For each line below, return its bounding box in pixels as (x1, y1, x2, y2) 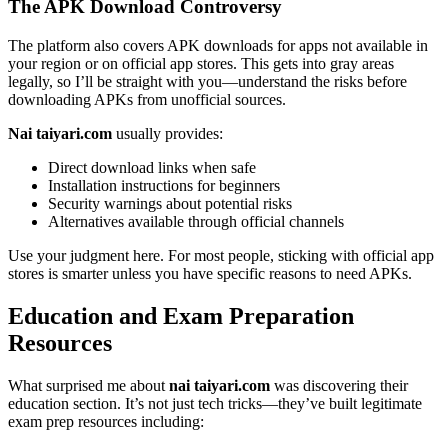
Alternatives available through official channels (48, 213, 344, 231)
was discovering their (270, 376, 408, 394)
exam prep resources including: (8, 412, 204, 430)
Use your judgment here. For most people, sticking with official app (8, 247, 434, 265)
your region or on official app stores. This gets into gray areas (8, 55, 394, 73)
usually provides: (112, 125, 223, 143)
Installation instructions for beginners (48, 177, 280, 195)
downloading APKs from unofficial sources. (8, 91, 286, 109)
